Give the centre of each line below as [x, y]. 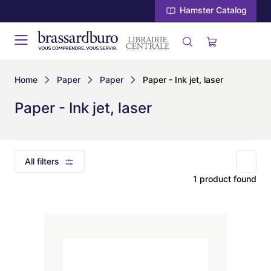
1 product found [225, 179]
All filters [42, 161]
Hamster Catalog [212, 10]
